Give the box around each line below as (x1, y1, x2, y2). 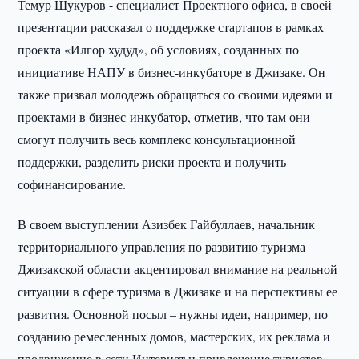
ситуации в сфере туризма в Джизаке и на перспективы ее (18, 283, 338, 300)
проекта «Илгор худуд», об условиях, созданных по (18, 41, 300, 58)
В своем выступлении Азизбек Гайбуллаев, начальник (18, 216, 316, 232)
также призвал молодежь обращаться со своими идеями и (18, 86, 333, 103)
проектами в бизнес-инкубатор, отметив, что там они (18, 108, 311, 125)
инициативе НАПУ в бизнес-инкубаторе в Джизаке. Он (18, 63, 326, 80)
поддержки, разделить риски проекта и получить (18, 153, 287, 170)
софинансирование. (18, 175, 127, 192)
